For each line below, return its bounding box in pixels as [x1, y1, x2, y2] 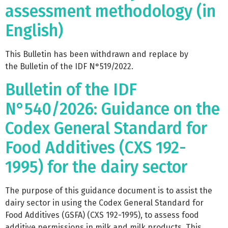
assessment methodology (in [5, 1, 216, 21]
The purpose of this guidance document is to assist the [5, 186, 212, 196]
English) [5, 20, 63, 40]
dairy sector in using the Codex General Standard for [5, 198, 204, 208]
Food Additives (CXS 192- [5, 138, 186, 158]
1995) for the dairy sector [5, 157, 187, 177]
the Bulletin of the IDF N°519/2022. [5, 61, 133, 71]
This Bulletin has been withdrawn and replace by [5, 49, 188, 59]
